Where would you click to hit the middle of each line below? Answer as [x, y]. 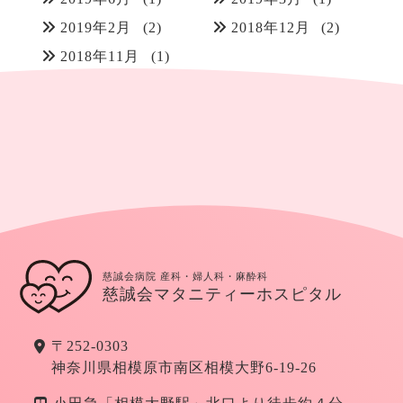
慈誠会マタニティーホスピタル [223, 294]
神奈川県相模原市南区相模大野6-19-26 [184, 368]
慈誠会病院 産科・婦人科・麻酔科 [186, 276]
